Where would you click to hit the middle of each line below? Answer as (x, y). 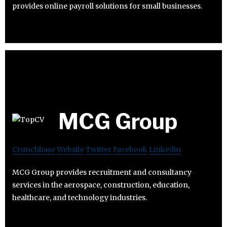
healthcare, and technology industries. (80, 198)
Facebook (130, 150)
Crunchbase (34, 150)
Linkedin (165, 150)
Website (70, 150)
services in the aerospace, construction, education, (101, 185)
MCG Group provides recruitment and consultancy (102, 173)
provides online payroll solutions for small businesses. (107, 6)
